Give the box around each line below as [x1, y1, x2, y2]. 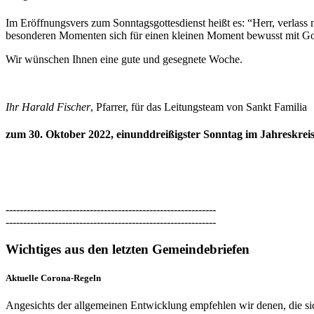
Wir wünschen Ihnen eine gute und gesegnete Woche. [6, 53, 243, 65]
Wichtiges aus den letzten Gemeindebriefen [6, 241, 250, 257]
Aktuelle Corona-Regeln [6, 273, 101, 284]
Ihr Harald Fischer [6, 100, 90, 113]
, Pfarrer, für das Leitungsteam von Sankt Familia [90, 100, 307, 113]
